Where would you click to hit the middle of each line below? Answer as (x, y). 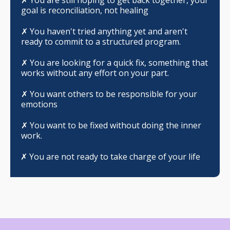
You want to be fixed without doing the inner (116, 125)
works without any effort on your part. (95, 73)
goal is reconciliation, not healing (85, 10)
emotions (39, 104)
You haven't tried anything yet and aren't (109, 31)
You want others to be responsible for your (113, 94)
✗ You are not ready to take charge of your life (110, 156)
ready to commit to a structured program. (101, 41)
